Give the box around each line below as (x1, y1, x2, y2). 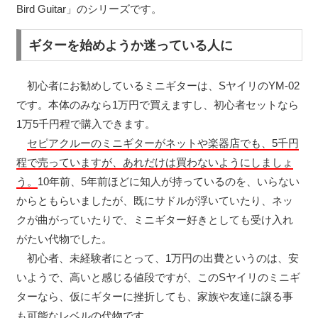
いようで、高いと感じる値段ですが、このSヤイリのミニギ (16, 271, 300, 284)
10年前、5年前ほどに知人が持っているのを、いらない (37, 175, 300, 188)
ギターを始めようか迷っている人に (28, 38, 234, 53)
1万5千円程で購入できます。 (16, 118, 155, 131)
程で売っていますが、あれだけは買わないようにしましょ (16, 156, 293, 169)
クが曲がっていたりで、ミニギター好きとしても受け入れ (16, 214, 293, 226)
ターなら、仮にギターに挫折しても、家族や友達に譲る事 (16, 290, 293, 303)
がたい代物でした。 (16, 233, 112, 246)
